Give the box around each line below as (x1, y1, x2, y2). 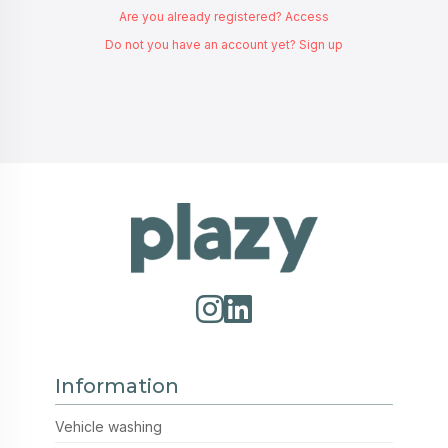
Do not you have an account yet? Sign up (104, 37, 343, 52)
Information (55, 373, 179, 398)
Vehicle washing (55, 418, 162, 436)
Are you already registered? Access (118, 8, 329, 24)
